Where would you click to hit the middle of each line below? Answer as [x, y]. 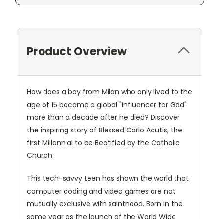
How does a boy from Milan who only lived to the [109, 92]
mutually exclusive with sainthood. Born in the [105, 204]
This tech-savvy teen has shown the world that [108, 179]
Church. [40, 156]
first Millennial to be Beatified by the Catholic [103, 143]
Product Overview [77, 52]
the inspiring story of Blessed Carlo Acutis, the [105, 130]
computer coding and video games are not [101, 191]
